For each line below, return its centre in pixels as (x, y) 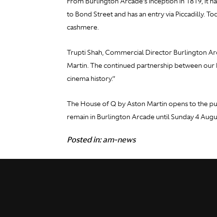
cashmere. (83, 27)
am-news (119, 140)
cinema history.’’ (91, 79)
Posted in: (85, 140)
